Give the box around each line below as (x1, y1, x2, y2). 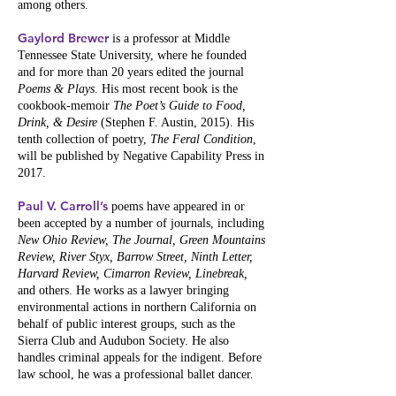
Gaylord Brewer (18, 30, 109, 46)
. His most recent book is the (95, 82, 238, 95)
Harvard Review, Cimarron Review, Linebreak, (18, 267, 247, 280)
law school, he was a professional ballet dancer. (18, 368, 254, 381)
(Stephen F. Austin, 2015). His (97, 116, 254, 129)
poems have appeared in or (108, 200, 245, 213)
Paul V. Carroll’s (18, 198, 108, 214)
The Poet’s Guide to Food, (113, 99, 246, 112)
